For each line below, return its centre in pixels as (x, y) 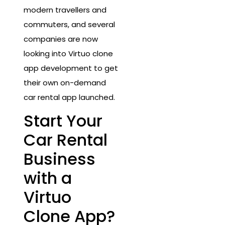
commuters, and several (69, 24)
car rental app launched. (69, 97)
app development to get (71, 68)
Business (60, 159)
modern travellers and (65, 10)
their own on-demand (65, 82)
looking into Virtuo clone (68, 53)
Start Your (63, 121)
